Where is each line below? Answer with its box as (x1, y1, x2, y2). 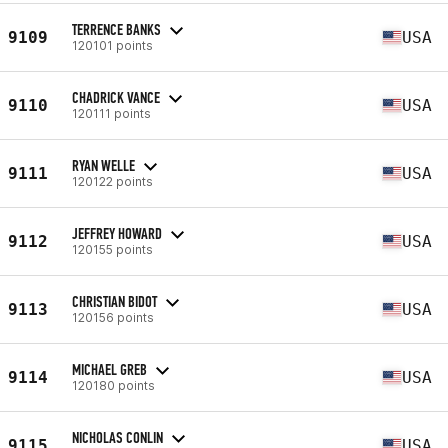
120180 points (72, 377, 155, 393)
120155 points (72, 241, 153, 257)
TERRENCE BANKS (72, 19, 161, 39)
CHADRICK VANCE (72, 87, 160, 107)
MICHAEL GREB (72, 359, 147, 379)
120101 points (72, 37, 153, 53)
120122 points (72, 173, 153, 189)
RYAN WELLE (72, 155, 135, 175)
